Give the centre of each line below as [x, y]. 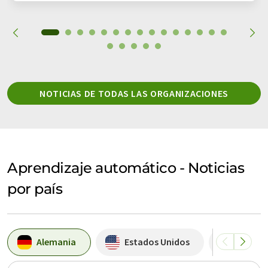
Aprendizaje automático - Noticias [126, 167]
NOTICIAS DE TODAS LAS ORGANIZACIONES [134, 93]
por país [35, 188]
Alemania [56, 242]
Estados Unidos [157, 242]
